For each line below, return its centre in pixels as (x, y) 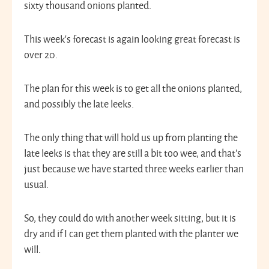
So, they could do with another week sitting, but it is (130, 218)
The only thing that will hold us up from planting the (131, 138)
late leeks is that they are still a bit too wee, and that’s (133, 153)
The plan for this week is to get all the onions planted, (133, 88)
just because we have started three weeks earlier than (134, 169)
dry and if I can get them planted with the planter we (131, 234)
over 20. (41, 55)
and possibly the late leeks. (79, 104)
